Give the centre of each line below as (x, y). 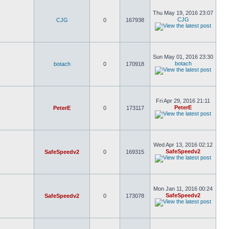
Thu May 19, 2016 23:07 (183, 13)
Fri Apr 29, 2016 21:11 (183, 101)
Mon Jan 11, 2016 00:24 (183, 189)
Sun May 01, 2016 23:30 (183, 57)
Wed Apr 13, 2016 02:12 (183, 145)
